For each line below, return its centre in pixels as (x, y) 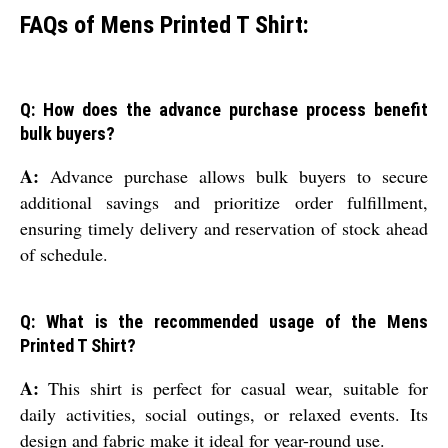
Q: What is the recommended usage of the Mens (224, 322)
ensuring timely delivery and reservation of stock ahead (224, 228)
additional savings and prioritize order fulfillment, (224, 202)
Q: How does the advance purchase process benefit (224, 110)
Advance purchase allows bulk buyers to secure (233, 176)
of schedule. (64, 254)
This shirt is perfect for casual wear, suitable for (233, 388)
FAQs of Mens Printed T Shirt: (164, 24)
